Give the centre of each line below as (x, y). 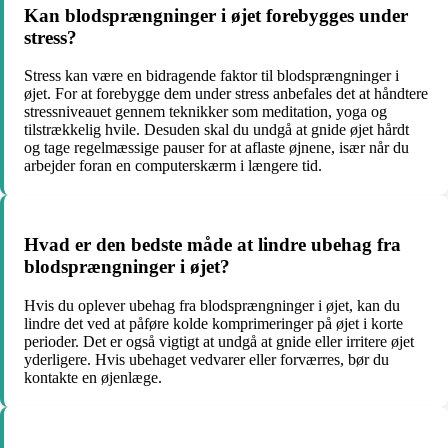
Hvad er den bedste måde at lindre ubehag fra (212, 244)
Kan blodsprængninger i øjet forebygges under (216, 15)
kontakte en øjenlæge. (93, 377)
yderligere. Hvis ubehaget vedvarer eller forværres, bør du (206, 359)
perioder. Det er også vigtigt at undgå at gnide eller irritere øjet (219, 341)
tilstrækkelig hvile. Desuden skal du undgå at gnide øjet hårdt (216, 130)
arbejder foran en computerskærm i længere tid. (173, 166)
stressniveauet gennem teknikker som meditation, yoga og (205, 112)
